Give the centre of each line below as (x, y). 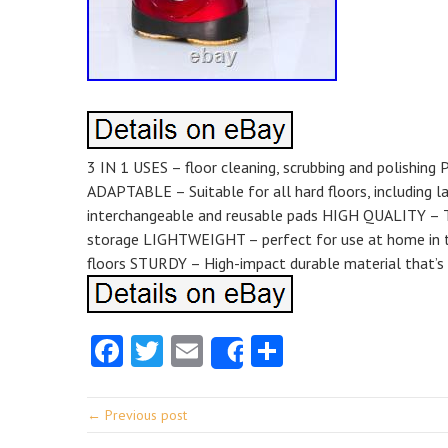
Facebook (188, 351)
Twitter (212, 351)
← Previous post (137, 415)
